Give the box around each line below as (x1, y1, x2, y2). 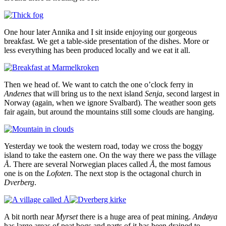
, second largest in (162, 89, 219, 98)
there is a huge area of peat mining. (78, 212, 193, 221)
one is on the (4, 168, 46, 178)
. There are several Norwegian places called (9, 159, 150, 168)
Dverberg (4, 178, 34, 187)
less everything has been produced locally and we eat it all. (4, 45, 190, 54)
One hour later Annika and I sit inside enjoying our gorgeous (4, 27, 197, 36)
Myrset (56, 212, 78, 221)
